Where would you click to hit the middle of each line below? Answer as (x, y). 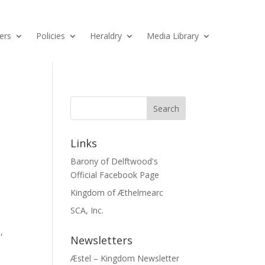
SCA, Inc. (87, 211)
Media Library (173, 35)
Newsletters (102, 240)
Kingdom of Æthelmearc (117, 193)
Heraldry (106, 35)
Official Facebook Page (115, 175)
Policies (51, 35)
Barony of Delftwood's (114, 161)
